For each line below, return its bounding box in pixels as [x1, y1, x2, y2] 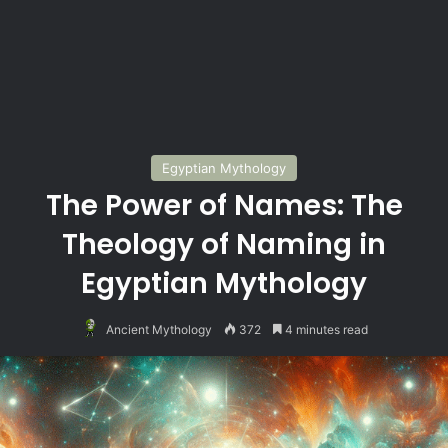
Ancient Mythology [106, 322, 212, 337]
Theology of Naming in [62, 225, 386, 264]
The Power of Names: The [45, 186, 403, 225]
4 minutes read [282, 322, 368, 337]
